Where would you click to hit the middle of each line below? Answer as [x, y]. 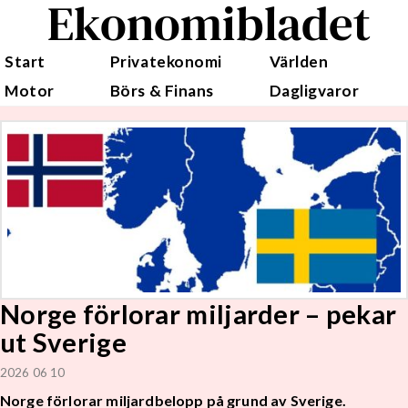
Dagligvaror [314, 91]
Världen [299, 61]
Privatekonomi [166, 61]
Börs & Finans [162, 91]
